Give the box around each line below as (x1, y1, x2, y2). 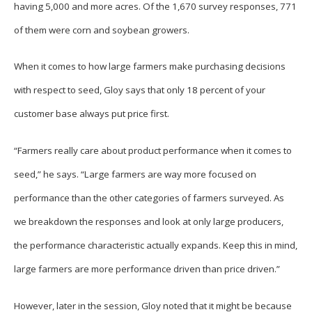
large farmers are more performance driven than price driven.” (14, 262, 280, 275)
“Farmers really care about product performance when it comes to (14, 143, 292, 157)
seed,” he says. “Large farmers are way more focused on (14, 167, 256, 180)
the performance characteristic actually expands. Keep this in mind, (14, 238, 297, 251)
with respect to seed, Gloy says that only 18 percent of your (14, 84, 265, 97)
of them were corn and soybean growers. (14, 23, 189, 36)
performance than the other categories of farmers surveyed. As (14, 191, 284, 204)
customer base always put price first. (14, 107, 169, 120)
